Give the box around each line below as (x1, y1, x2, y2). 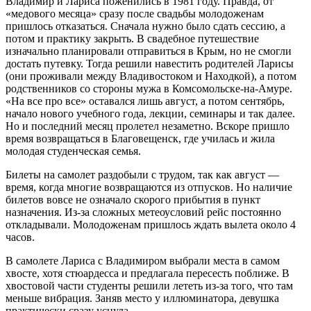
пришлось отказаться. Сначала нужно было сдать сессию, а (6, 19, 285, 32)
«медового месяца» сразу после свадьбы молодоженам (6, 7, 264, 19)
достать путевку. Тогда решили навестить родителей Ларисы (6, 57, 294, 69)
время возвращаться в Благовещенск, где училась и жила (6, 132, 275, 144)
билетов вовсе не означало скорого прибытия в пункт (6, 193, 260, 205)
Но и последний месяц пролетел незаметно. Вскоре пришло (6, 119, 289, 132)
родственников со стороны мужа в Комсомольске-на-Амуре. (6, 82, 292, 94)
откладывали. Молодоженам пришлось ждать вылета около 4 (6, 218, 296, 230)
